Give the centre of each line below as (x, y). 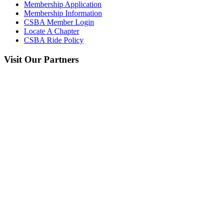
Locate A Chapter (52, 31)
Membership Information (63, 13)
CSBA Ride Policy (54, 40)
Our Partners (50, 60)
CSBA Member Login (59, 22)
